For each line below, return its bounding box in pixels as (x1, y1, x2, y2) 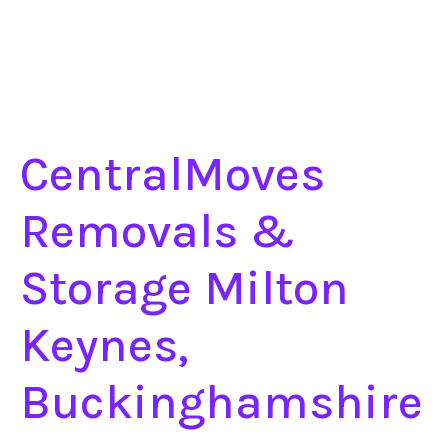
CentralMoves (20, 146, 325, 202)
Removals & (20, 203, 295, 259)
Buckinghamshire (20, 374, 423, 430)
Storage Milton (20, 260, 349, 316)
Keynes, (20, 317, 188, 373)
